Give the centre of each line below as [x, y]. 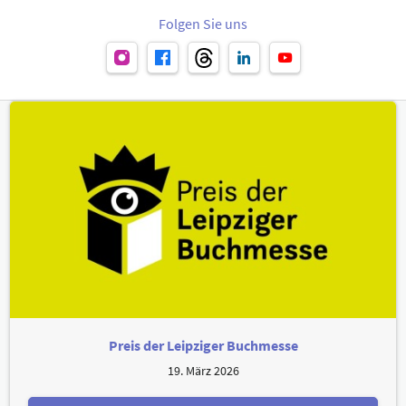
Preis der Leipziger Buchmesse [203, 346]
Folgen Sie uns [203, 23]
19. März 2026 [203, 371]
